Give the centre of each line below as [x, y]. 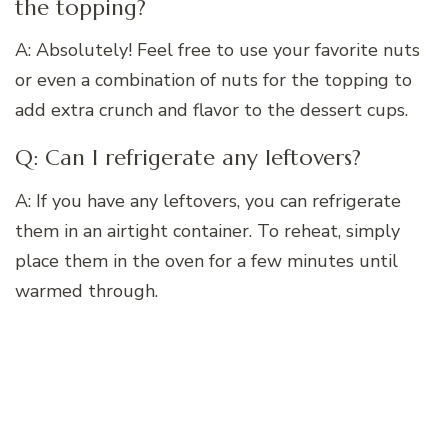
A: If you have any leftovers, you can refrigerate [208, 201]
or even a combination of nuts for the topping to [213, 80]
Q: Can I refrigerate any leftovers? [188, 158]
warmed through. [86, 291]
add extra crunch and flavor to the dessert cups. [211, 110]
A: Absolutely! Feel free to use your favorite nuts [217, 50]
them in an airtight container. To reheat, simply [207, 231]
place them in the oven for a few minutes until [206, 261]
